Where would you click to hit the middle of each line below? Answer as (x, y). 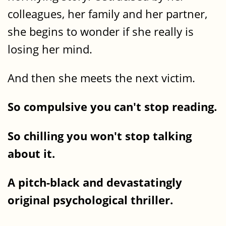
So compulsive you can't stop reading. (112, 107)
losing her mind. (50, 49)
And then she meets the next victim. (101, 78)
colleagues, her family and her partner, (107, 14)
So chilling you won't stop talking (100, 136)
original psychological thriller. (90, 200)
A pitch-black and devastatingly (95, 183)
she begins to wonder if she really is (101, 31)
